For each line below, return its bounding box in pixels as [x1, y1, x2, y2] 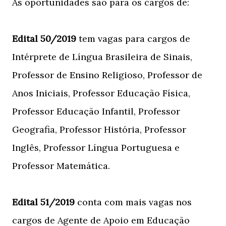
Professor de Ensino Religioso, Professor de [12, 69, 202, 81]
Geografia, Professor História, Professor [12, 124, 186, 135]
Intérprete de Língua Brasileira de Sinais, [12, 51, 192, 63]
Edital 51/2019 [12, 196, 75, 208]
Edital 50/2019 [12, 33, 76, 44]
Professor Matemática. [12, 160, 112, 172]
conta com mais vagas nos [75, 196, 192, 208]
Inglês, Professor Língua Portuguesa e [12, 142, 180, 153]
